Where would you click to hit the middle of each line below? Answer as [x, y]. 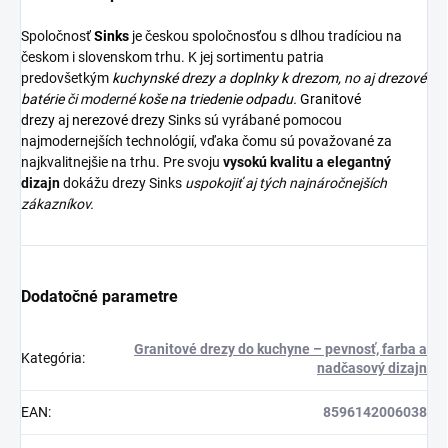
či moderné [101, 98]
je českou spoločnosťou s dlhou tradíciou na [265, 35]
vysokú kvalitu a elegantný [307, 161]
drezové [401, 77]
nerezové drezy [118, 119]
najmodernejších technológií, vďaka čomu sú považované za [206, 140]
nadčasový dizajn [372, 367]
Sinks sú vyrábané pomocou [253, 119]
